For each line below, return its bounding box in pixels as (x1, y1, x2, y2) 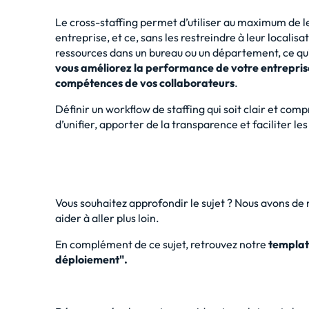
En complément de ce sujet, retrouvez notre (55, 237, 268, 251)
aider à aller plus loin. (55, 211, 159, 225)
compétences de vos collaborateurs (55, 76, 235, 90)
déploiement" (55, 252, 124, 266)
